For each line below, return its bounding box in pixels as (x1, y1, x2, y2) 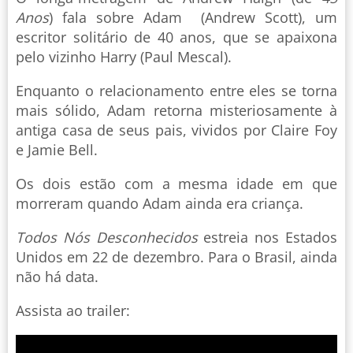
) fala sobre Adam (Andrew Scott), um (49, 7, 337, 27)
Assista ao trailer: (16, 300, 130, 320)
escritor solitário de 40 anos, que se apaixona (16, 27, 337, 46)
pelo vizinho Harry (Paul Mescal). (16, 46, 232, 66)
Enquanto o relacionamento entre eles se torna (16, 80, 337, 100)
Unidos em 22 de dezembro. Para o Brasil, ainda (16, 247, 337, 266)
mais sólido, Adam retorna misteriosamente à (16, 100, 337, 120)
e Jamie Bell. (16, 139, 98, 159)
